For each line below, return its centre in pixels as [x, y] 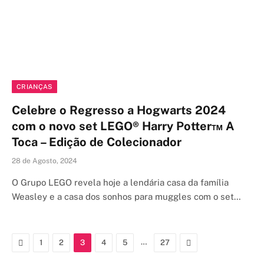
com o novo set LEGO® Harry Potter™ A [123, 126]
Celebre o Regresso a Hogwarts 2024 [119, 110]
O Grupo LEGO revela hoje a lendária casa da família [120, 182]
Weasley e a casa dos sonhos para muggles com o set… [126, 197]
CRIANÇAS [34, 87]
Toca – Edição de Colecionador [97, 142]
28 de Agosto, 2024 [44, 161]
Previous [39, 242]
